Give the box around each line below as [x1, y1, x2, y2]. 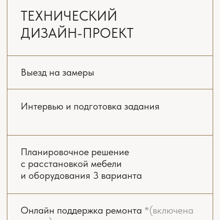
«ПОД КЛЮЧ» [15, 79, 78, 91]
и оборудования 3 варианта [15, 183, 102, 192]
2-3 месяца [61, 6, 96, 15]
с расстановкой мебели [15, 174, 87, 183]
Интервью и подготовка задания [15, 133, 114, 142]
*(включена [101, 208, 137, 217]
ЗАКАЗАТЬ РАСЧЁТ [46, 30, 111, 40]
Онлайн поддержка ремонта [15, 208, 102, 217]
